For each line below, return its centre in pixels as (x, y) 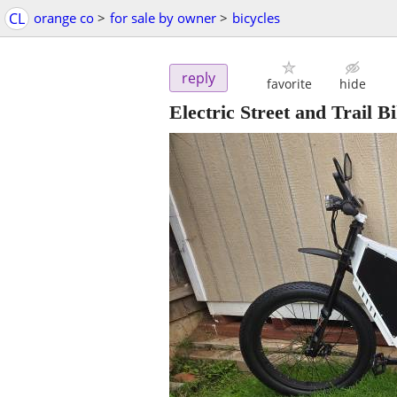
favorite (289, 84)
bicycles (256, 18)
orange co (64, 18)
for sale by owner (163, 18)
